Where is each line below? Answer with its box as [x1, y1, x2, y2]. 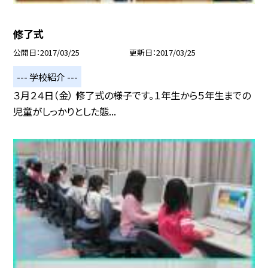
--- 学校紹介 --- [17, 69, 78, 83]
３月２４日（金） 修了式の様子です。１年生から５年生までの [13, 88, 251, 103]
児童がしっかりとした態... [13, 104, 117, 119]
